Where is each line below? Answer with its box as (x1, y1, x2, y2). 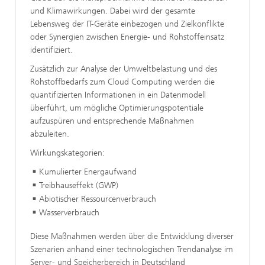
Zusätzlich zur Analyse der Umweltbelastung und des (30, 64, 217, 74)
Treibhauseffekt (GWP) (39, 180, 118, 190)
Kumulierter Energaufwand (39, 167, 137, 177)
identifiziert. (30, 45, 73, 55)
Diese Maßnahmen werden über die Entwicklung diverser (30, 231, 234, 241)
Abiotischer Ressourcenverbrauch (39, 194, 156, 204)
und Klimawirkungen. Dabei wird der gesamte (30, 6, 195, 16)
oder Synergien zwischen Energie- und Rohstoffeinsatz (30, 32, 224, 42)
